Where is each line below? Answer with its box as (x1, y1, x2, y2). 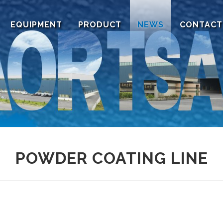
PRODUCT (78, 20, 121, 29)
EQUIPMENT (10, 20, 62, 29)
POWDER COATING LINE (15, 149, 208, 167)
